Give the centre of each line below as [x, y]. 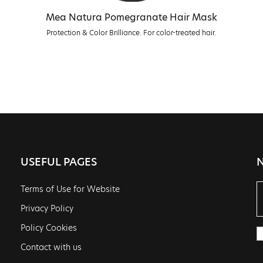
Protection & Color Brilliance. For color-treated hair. [131, 33]
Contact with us [51, 247]
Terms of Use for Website [70, 189]
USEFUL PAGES [58, 162]
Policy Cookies [48, 228]
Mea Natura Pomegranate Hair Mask [131, 17]
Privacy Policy [47, 208]
